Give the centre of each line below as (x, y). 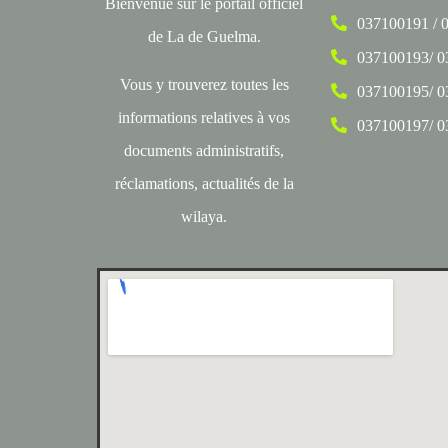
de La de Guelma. (204, 37)
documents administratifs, (204, 151)
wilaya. (204, 217)
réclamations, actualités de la (204, 184)
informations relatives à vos (204, 118)
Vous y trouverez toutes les (204, 85)
